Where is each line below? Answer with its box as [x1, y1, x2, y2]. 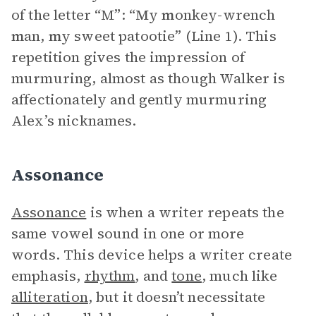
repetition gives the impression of [11, 47, 245, 67]
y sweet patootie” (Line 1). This [61, 26, 276, 46]
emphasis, [11, 266, 85, 286]
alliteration [11, 287, 88, 307]
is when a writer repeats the [86, 202, 284, 222]
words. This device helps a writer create [11, 245, 292, 265]
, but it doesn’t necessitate [87, 287, 266, 307]
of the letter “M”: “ [11, 5, 135, 25]
